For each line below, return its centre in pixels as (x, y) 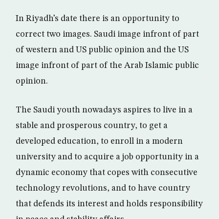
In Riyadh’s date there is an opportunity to (98, 19)
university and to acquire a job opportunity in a (107, 157)
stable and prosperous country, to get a (92, 126)
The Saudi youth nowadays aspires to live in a (104, 110)
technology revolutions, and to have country (103, 188)
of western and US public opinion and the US (102, 50)
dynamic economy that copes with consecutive (107, 173)
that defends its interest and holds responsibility (109, 204)
